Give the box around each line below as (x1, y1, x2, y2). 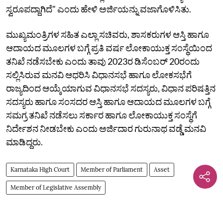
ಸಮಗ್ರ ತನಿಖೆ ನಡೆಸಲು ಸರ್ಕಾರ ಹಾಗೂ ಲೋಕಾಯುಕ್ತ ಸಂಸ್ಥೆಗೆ (6, 109, 197, 120)
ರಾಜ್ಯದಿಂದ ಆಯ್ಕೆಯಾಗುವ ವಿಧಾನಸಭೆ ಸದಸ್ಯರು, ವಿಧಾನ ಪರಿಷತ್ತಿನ (6, 82, 216, 94)
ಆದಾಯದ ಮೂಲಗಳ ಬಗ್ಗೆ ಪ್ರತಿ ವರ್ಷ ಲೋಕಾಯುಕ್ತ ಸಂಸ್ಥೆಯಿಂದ (6, 42, 212, 53)
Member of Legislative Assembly (10, 183, 101, 191)
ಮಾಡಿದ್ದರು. (6, 136, 43, 147)
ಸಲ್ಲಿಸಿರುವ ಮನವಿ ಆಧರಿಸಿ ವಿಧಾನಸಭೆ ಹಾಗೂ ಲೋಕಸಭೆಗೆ (6, 69, 192, 80)
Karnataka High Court (10, 165, 70, 173)
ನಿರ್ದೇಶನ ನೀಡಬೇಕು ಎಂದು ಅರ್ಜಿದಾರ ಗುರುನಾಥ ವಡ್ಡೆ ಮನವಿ (6, 122, 206, 134)
